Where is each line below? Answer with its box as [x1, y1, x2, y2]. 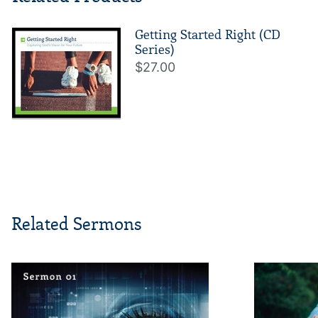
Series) [135, 42, 175, 58]
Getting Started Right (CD [135, 27, 280, 43]
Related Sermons [11, 214, 142, 235]
